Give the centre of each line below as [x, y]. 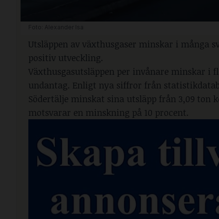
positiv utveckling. [66, 57]
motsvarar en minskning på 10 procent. [109, 112]
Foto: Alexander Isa [56, 27]
